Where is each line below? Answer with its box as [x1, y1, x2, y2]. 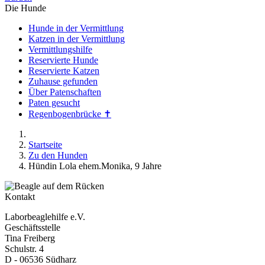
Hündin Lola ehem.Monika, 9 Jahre [28, 160, 161, 171]
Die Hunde [5, 2, 46, 13]
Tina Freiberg [5, 232, 55, 243]
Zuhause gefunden [28, 76, 98, 86]
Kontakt [5, 191, 35, 202]
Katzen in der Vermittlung [28, 33, 125, 44]
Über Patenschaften [28, 86, 101, 97]
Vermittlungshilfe [28, 44, 92, 54]
